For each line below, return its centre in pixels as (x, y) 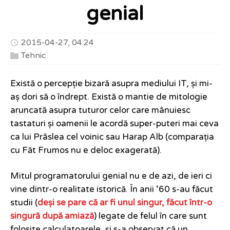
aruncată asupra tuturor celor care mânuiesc (100, 111)
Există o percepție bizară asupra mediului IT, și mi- (111, 84)
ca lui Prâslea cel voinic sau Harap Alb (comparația (112, 137)
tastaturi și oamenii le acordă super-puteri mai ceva (114, 124)
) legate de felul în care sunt (150, 216)
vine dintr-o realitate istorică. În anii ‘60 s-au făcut (112, 190)
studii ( (24, 203)
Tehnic (33, 56)
